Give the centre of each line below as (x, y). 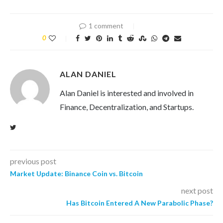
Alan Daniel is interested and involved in (127, 93)
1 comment (106, 26)
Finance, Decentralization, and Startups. (127, 107)
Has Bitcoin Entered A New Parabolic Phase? (140, 203)
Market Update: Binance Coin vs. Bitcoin (76, 174)
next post (197, 191)
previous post (33, 161)
